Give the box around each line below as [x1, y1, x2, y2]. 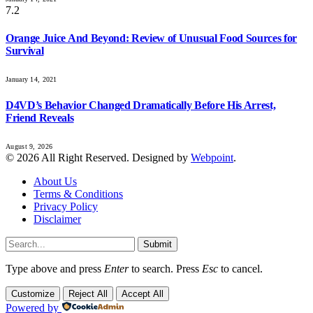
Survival [6, 44, 44, 57]
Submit [143, 239, 172, 250]
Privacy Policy [34, 201, 98, 213]
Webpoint [191, 152, 233, 164]
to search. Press [129, 263, 202, 275]
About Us [34, 175, 77, 188]
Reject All [68, 289, 108, 300]
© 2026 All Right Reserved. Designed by [6, 152, 191, 164]
